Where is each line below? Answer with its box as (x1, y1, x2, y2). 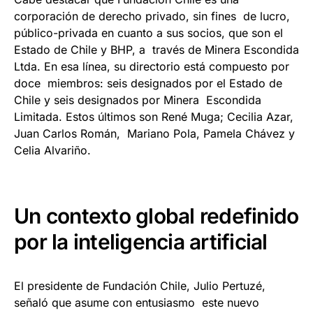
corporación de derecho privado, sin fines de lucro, (14, 9, 290, 24)
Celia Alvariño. (14, 143, 98, 158)
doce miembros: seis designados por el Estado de (14, 76, 282, 91)
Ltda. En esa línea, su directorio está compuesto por (14, 59, 289, 74)
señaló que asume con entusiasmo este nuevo (14, 296, 259, 310)
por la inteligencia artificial (14, 229, 272, 255)
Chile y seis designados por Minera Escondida (14, 93, 261, 108)
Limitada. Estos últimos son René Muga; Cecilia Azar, (14, 110, 293, 124)
